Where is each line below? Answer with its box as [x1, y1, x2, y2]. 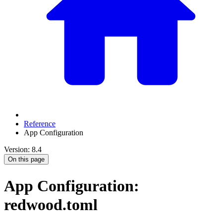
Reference [24, 119, 55, 128]
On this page [8, 156, 45, 164]
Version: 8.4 [4, 145, 42, 154]
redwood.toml [4, 196, 98, 214]
